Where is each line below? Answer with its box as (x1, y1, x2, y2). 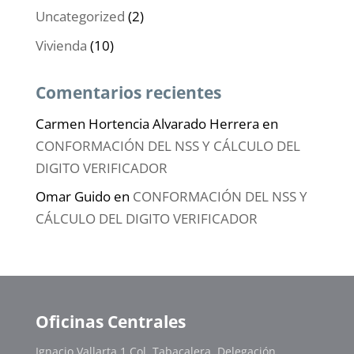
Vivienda (35, 36, 87, 55)
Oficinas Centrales (35, 311, 186, 333)
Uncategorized (35, 7, 125, 26)
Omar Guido (35, 187, 111, 206)
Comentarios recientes (35, 81, 221, 104)
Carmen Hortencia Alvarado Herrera (35, 114, 259, 133)
